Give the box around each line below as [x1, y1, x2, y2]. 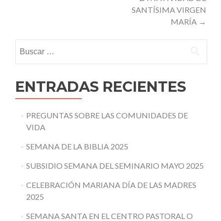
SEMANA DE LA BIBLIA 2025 [26, 142, 128, 151]
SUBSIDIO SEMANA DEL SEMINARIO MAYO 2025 [26, 161, 204, 170]
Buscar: [15, 40, 40, 49]
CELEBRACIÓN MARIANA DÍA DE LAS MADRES [26, 180, 196, 189]
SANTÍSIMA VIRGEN [132, 5, 206, 14]
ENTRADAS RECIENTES [15, 78, 186, 95]
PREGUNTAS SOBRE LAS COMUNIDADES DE [26, 110, 188, 120]
